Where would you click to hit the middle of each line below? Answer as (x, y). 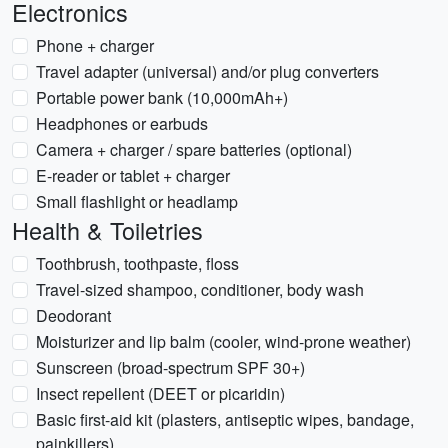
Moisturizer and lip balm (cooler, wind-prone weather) (223, 341)
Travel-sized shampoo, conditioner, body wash (200, 289)
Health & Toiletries (107, 230)
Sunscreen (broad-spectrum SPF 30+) (170, 367)
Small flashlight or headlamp (137, 201)
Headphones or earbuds (122, 123)
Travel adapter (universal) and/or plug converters (207, 71)
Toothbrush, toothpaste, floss (137, 263)
